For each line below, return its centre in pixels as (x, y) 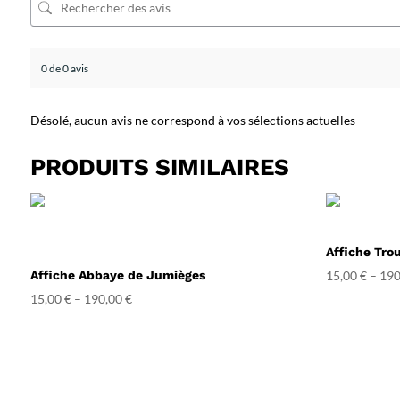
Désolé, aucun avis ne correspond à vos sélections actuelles (192, 120)
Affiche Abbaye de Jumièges (117, 275)
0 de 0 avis (64, 68)
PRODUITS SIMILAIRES (159, 167)
